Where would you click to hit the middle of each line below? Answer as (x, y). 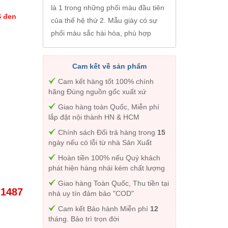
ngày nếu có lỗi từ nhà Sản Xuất (100, 143)
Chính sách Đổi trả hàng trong (106, 133)
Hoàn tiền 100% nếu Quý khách (108, 158)
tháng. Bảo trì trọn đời (83, 219)
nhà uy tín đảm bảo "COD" (91, 194)
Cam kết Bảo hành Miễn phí (103, 209)
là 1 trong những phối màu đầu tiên (107, 8)
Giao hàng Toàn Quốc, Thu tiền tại (112, 183)
